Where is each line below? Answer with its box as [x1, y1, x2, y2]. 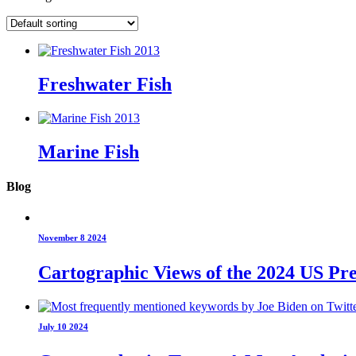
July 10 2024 [38, 321, 88, 331]
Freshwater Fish [38, 73, 172, 95]
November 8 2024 [38, 233, 106, 243]
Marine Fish [38, 141, 139, 162]
